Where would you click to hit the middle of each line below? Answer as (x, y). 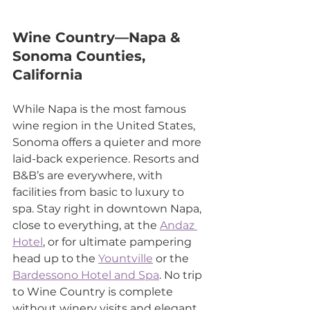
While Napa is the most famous (101, 109)
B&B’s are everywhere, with (89, 175)
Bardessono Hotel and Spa (86, 275)
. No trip (182, 275)
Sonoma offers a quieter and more (108, 142)
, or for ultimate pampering (119, 241)
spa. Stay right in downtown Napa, (108, 208)
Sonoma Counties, (81, 56)
